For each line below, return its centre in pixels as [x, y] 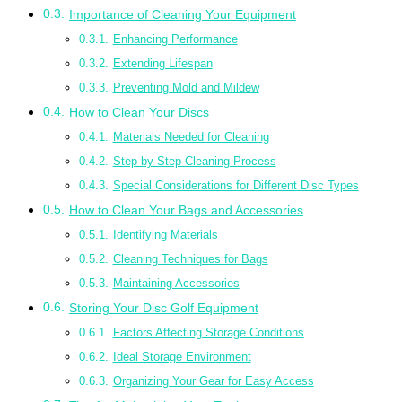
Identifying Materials [165, 235]
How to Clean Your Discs [139, 113]
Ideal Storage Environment [182, 357]
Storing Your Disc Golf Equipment [163, 308]
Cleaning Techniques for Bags [190, 259]
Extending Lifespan [162, 64]
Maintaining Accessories [176, 284]
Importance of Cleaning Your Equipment [182, 15]
